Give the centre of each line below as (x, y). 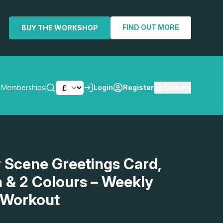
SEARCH (163, 146)
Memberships (23, 88)
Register (138, 88)
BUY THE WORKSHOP (60, 28)
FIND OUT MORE (151, 27)
